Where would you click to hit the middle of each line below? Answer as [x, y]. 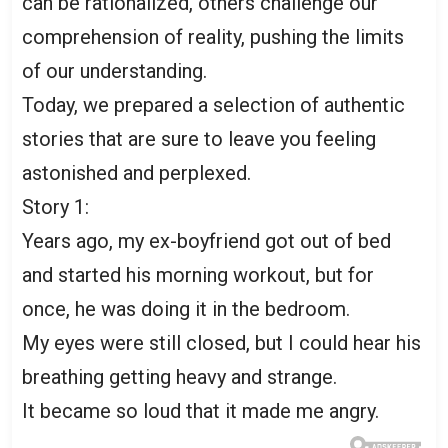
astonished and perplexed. [136, 172]
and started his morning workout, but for [198, 274]
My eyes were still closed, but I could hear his [221, 342]
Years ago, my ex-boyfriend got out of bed [206, 240]
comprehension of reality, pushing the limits [213, 36]
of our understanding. [114, 70]
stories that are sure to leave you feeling [199, 138]
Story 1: [55, 206]
